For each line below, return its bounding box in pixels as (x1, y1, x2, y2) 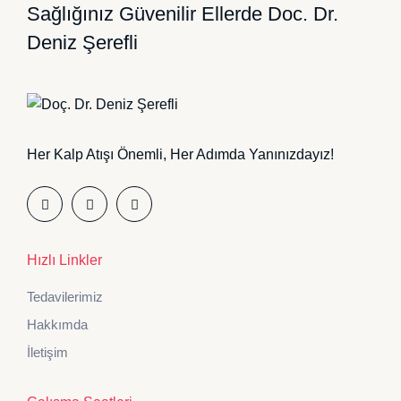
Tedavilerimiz (27, 289, 103, 305)
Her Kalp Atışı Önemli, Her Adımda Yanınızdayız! (27, 147, 334, 163)
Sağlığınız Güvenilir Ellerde (27, 2, 268, 25)
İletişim (27, 345, 68, 361)
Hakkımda (27, 317, 88, 333)
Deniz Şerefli (27, 30, 138, 54)
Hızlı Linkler (27, 252, 102, 269)
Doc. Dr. (268, 2, 338, 25)
